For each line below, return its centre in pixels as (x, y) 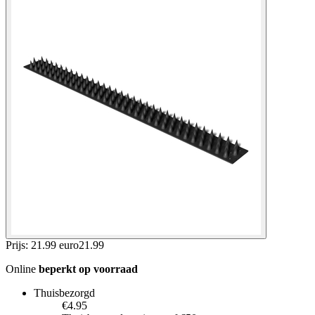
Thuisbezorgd (64, 292)
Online (22, 269)
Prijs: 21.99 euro (42, 245)
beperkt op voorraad (88, 269)
